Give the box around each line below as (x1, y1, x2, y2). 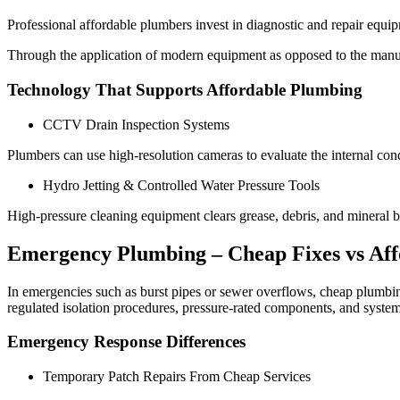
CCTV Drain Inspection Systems (43, 116, 229, 132)
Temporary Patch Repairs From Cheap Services (43, 369, 311, 385)
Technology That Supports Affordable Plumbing (7, 80, 362, 100)
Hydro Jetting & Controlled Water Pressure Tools (43, 177, 320, 193)
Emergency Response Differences (7, 332, 246, 352)
